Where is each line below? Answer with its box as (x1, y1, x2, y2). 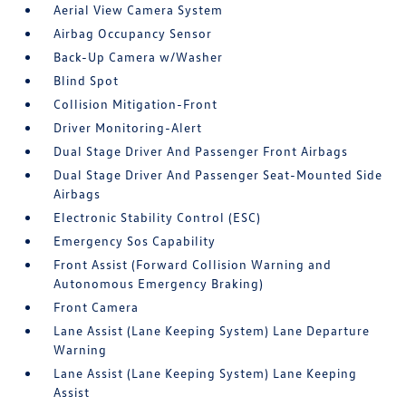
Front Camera (53, 299, 140, 314)
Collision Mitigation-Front (53, 96, 218, 111)
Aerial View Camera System (53, 2, 224, 17)
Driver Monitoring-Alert (53, 120, 203, 135)
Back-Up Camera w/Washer (53, 49, 224, 64)
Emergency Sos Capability (53, 233, 217, 248)
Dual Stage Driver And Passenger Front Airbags (53, 143, 349, 159)
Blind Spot (53, 72, 120, 88)
